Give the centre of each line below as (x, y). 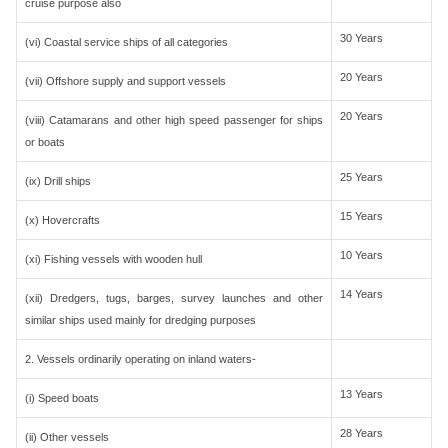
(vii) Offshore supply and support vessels (125, 81)
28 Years (361, 433)
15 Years (361, 216)
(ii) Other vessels (67, 437)
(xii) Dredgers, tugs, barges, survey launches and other (174, 298)
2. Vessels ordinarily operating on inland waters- (140, 359)
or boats (45, 142)
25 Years (361, 177)
